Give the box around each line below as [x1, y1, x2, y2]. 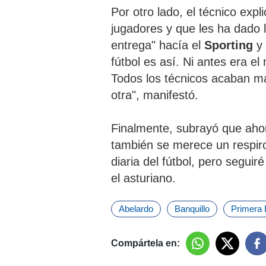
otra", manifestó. [111, 88, 198, 102]
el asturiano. [111, 172, 176, 185]
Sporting [204, 39, 256, 52]
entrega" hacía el [111, 39, 204, 52]
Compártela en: [111, 238, 180, 249]
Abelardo [119, 204, 153, 214]
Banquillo [175, 204, 210, 214]
